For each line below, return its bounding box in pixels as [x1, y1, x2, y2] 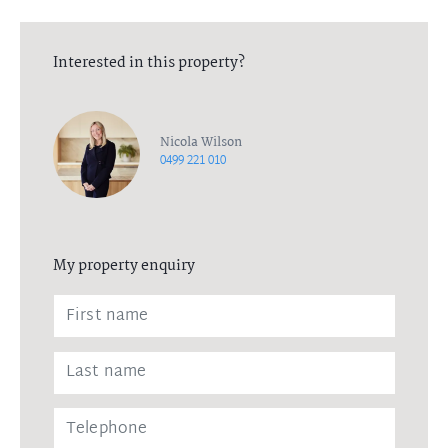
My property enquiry [52, 254, 195, 279]
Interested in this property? [52, 50, 245, 75]
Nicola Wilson [160, 132, 243, 154]
